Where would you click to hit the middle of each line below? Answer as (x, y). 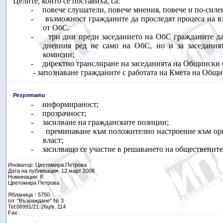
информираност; (70, 104)
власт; (53, 140)
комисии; (58, 55)
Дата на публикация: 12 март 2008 (51, 171)
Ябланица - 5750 (29, 195)
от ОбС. (56, 28)
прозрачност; (64, 113)
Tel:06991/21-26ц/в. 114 (37, 207)
